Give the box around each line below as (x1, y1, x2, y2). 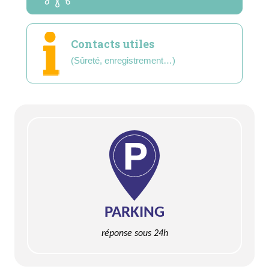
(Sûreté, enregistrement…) (71, 55, 175, 65)
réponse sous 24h (101, 228, 168, 238)
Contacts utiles (71, 36, 154, 51)
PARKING (104, 204, 165, 221)
